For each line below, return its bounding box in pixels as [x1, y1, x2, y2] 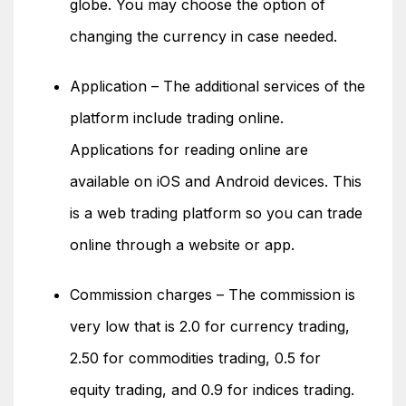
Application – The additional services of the [70, 77, 365, 95]
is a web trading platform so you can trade [70, 204, 362, 222]
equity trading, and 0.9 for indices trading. [70, 381, 354, 399]
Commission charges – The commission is [70, 285, 355, 304]
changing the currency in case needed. [70, 27, 337, 45]
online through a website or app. [70, 236, 295, 254]
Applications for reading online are [70, 140, 308, 159]
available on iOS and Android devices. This [70, 172, 362, 190]
